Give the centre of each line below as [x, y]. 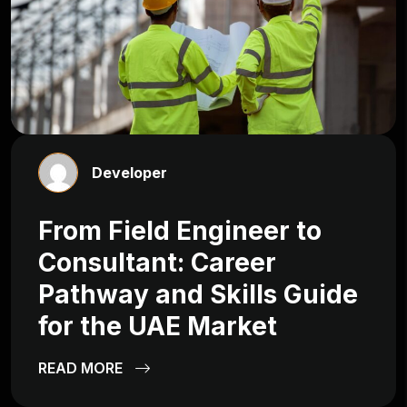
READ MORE [82, 367]
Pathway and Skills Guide [198, 294]
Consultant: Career [157, 262]
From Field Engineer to [180, 230]
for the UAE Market [158, 326]
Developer [129, 172]
